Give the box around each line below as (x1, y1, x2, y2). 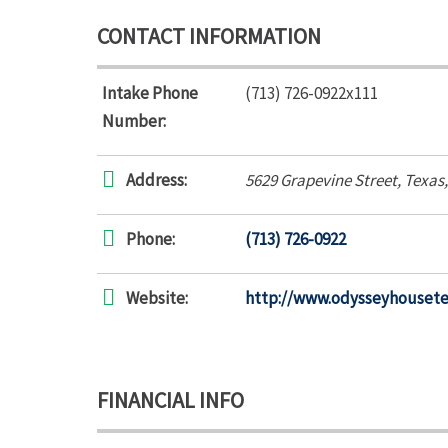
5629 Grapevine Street (245, 169, 397, 191)
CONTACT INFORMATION (97, 22, 321, 50)
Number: (102, 110, 166, 132)
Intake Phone (102, 82, 198, 104)
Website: (126, 287, 188, 309)
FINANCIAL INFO (97, 386, 244, 414)
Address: (126, 169, 187, 191)
